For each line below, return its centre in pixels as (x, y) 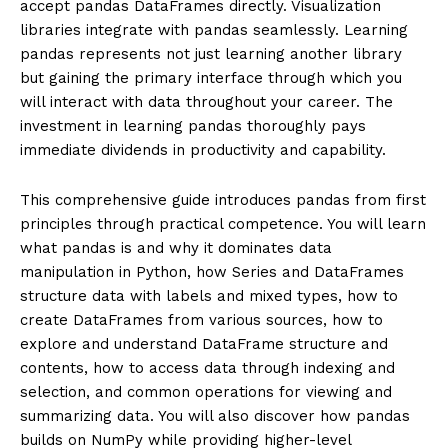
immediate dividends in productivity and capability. (203, 149)
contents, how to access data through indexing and (207, 367)
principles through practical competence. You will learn (223, 223)
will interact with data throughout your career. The (206, 101)
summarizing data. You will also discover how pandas (215, 415)
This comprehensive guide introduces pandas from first (223, 199)
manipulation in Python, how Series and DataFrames (212, 271)
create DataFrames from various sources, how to (201, 319)
